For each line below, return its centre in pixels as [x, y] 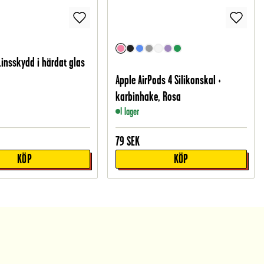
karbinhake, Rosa [148, 97]
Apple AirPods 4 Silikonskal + [168, 80]
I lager [129, 112]
